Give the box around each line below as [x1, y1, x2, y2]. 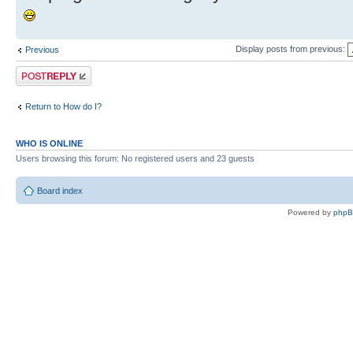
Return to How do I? [25, 102, 102, 112]
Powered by [288, 208, 333, 217]
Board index [37, 186, 83, 196]
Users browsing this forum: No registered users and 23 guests [16, 153, 255, 163]
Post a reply [16, 65, 61, 76]
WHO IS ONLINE [16, 138, 83, 148]
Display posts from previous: [235, 43, 347, 54]
